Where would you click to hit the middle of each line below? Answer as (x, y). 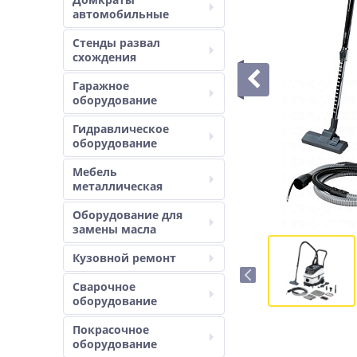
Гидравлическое (121, 129)
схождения (104, 57)
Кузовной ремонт (124, 258)
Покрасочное (111, 330)
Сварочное (104, 286)
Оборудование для (127, 215)
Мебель (95, 172)
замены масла (114, 229)
